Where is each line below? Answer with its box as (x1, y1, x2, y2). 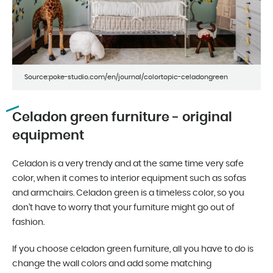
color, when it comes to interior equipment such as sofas (12, 174, 246, 183)
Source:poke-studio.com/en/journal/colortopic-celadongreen (24, 74, 228, 81)
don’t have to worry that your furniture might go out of (12, 204, 235, 213)
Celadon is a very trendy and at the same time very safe (12, 160, 244, 169)
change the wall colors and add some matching (12, 260, 211, 269)
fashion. (12, 218, 44, 227)
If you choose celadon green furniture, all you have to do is (12, 245, 253, 254)
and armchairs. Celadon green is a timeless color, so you (12, 189, 244, 198)
